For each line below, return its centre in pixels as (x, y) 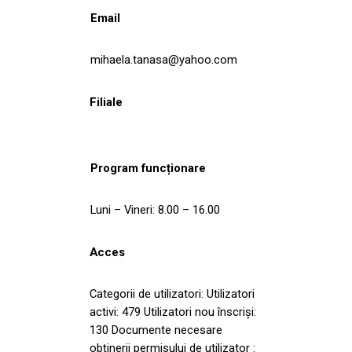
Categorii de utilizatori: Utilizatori (172, 293)
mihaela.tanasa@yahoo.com (164, 59)
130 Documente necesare (156, 330)
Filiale (106, 102)
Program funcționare (148, 168)
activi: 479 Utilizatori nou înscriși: (173, 312)
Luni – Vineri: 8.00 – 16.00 (155, 209)
